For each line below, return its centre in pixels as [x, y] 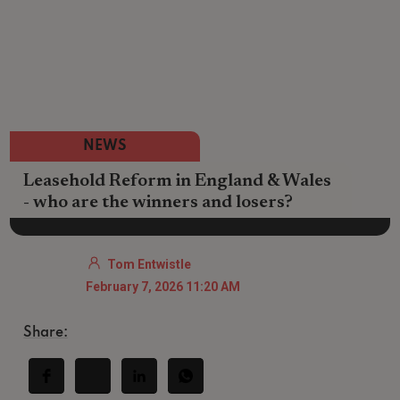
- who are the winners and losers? [158, 202]
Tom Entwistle [150, 265]
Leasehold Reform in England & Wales [178, 181]
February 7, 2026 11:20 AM [163, 287]
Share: [46, 333]
